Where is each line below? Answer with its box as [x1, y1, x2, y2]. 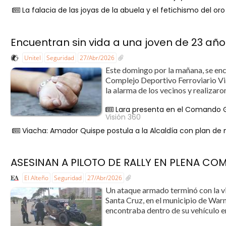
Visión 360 [105, 111, 141, 122]
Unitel [24, 53, 41, 62]
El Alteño [24, 174, 49, 183]
